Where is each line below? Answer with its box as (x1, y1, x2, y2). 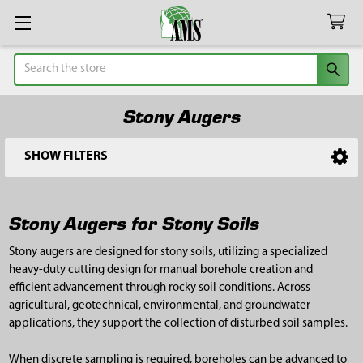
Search (13, 55, 48, 68)
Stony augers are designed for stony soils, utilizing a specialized (8, 246, 327, 259)
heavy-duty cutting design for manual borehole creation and (8, 264, 313, 277)
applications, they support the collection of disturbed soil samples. (8, 318, 348, 331)
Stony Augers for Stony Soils (8, 210, 259, 236)
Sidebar (18, 164, 86, 190)
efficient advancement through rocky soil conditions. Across (8, 282, 310, 295)
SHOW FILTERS (23, 149, 108, 163)
